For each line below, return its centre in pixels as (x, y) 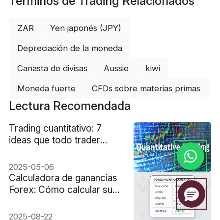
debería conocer (44, 152)
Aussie (116, 68)
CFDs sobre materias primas (146, 89)
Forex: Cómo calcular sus (63, 190)
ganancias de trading (52, 202)
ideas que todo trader (54, 140)
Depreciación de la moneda (69, 48)
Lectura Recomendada (69, 106)
